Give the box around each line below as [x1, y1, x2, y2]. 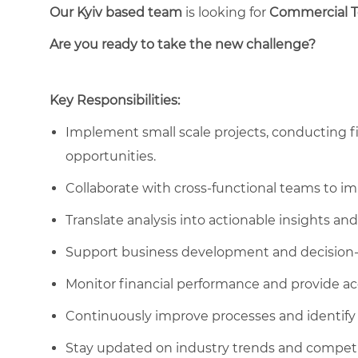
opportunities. [66, 148, 156, 164]
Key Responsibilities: [50, 92, 180, 108]
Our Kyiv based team [50, 4, 185, 20]
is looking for [185, 4, 269, 20]
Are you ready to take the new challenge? [50, 36, 316, 52]
